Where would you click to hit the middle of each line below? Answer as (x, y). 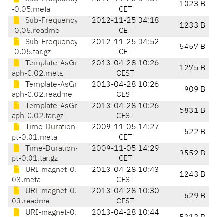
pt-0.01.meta (34, 138)
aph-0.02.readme (42, 95)
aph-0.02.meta (37, 74)
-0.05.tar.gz (31, 53)
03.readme (31, 202)
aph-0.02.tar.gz (38, 116)
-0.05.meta (31, 10)
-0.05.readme (36, 31)
